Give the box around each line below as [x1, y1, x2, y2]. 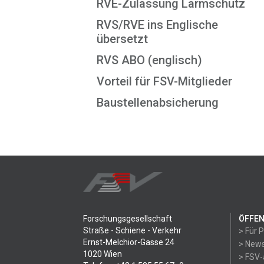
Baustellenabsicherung [97, 95, 219, 110]
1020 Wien [83, 249, 122, 259]
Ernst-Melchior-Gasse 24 [83, 237, 174, 247]
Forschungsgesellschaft [83, 214, 172, 223]
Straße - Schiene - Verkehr [83, 226, 181, 235]
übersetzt [97, 32, 148, 46]
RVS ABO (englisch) [97, 53, 202, 67]
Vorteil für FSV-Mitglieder [97, 74, 232, 88]
